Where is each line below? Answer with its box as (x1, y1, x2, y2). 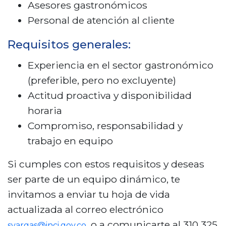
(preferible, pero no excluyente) (28, 74, 176, 86)
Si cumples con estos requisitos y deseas (8, 158, 204, 170)
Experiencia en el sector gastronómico (28, 59, 213, 71)
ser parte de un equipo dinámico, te (8, 173, 180, 185)
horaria (28, 104, 62, 117)
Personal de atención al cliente (28, 14, 175, 26)
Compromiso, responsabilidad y (28, 120, 183, 132)
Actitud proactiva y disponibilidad (28, 89, 192, 101)
